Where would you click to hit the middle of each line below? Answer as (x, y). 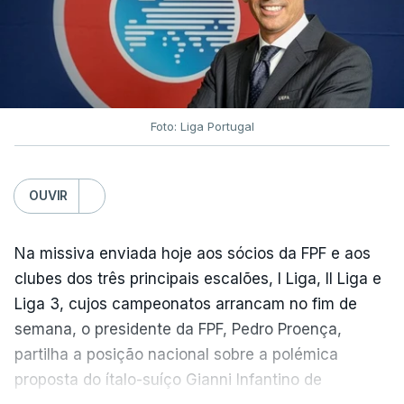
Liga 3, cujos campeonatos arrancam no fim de (186, 303)
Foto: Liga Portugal (202, 126)
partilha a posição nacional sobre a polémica (176, 354)
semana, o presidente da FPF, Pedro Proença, (178, 329)
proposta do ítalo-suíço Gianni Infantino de (168, 379)
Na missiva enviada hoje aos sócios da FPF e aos (193, 253)
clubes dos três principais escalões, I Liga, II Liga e (198, 278)
